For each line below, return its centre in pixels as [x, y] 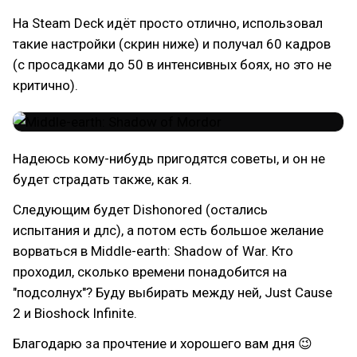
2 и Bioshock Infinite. [75, 313]
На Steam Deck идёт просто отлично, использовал [168, 23]
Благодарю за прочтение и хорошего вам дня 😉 [163, 343]
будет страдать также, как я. [102, 179]
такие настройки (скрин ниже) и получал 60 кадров [172, 44]
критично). [45, 85]
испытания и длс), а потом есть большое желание [168, 230]
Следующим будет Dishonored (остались [140, 210]
